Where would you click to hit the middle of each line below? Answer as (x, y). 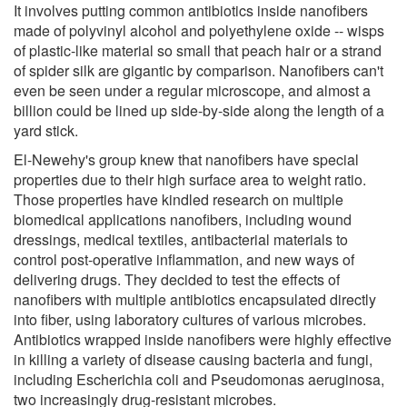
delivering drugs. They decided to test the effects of (177, 279)
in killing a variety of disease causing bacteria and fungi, (193, 359)
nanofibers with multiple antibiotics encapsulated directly (195, 299)
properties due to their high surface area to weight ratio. (190, 179)
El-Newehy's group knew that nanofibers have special (186, 159)
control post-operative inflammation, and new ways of (184, 259)
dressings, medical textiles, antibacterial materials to (181, 239)
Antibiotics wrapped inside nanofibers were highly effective (203, 339)
